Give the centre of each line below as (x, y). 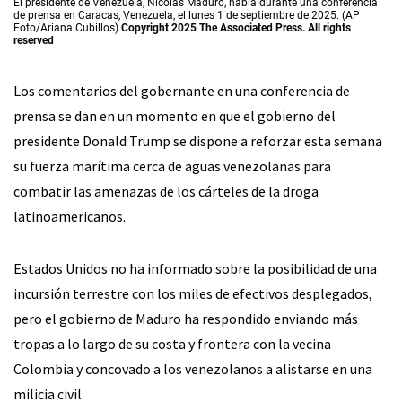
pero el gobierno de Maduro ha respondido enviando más (186, 318)
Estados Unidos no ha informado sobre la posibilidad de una (195, 268)
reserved (34, 40)
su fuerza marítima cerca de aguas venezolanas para (172, 166)
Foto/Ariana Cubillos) (67, 27)
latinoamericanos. (70, 216)
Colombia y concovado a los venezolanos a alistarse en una (193, 368)
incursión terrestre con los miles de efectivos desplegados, (193, 293)
